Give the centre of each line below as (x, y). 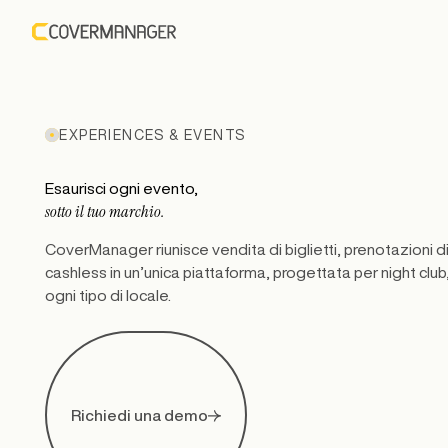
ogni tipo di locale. (108, 295)
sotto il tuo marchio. (105, 211)
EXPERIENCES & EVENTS (152, 134)
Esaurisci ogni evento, (122, 187)
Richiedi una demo (140, 414)
